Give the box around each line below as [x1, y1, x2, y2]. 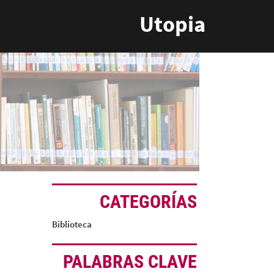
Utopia [139, 10, 206, 38]
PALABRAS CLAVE [63, 251, 198, 272]
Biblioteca [51, 218, 92, 230]
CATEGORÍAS [100, 191, 198, 212]
